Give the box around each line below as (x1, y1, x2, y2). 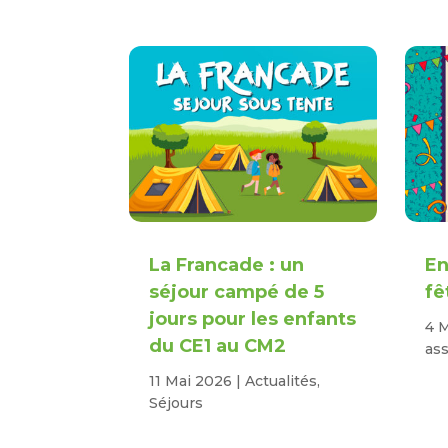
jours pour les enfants (149, 308, 357, 331)
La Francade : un (149, 254, 305, 277)
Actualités (245, 372, 318, 391)
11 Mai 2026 (149, 372, 233, 391)
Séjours (149, 394, 204, 413)
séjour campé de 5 (149, 281, 325, 304)
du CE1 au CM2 (149, 335, 287, 358)
